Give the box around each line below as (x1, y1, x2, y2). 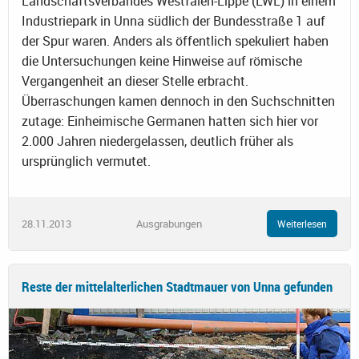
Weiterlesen (277, 217, 327, 231)
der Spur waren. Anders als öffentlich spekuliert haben (22, 32, 329, 50)
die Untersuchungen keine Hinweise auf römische (22, 52, 302, 71)
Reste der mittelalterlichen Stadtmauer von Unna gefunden (22, 277, 333, 296)
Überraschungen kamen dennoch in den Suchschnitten (22, 92, 335, 111)
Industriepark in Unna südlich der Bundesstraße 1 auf (22, 12, 325, 30)
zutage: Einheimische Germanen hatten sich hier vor (22, 112, 318, 131)
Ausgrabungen (136, 216, 202, 231)
